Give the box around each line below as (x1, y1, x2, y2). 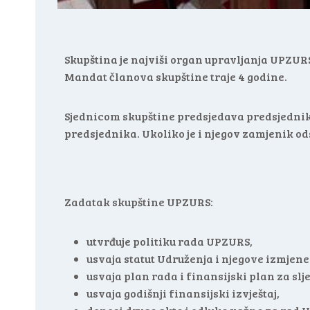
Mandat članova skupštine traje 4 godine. (64, 69, 287, 84)
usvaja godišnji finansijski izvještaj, (86, 286, 280, 300)
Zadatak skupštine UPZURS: (64, 194, 213, 209)
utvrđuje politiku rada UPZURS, (86, 234, 253, 248)
